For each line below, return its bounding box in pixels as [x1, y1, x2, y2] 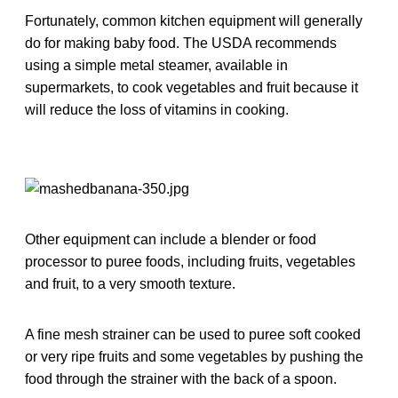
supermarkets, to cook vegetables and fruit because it [25, 79, 358, 95]
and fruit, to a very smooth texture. [25, 275, 235, 291]
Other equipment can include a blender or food [25, 231, 316, 247]
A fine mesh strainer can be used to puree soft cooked [25, 326, 361, 342]
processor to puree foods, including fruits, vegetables [25, 253, 355, 269]
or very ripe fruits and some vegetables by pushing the [25, 348, 363, 364]
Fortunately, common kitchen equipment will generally [25, 12, 362, 28]
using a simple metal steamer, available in [25, 57, 288, 73]
